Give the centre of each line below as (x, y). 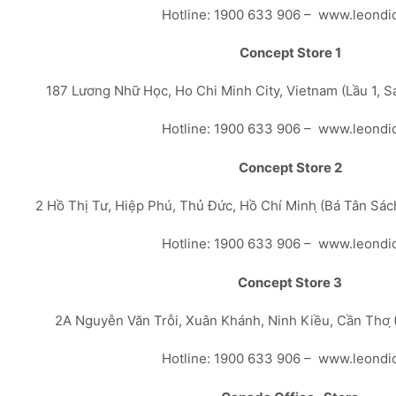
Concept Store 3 (290, 282)
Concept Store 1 (290, 52)
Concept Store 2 (290, 167)
